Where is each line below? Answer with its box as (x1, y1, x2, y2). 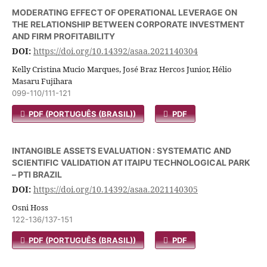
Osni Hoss (12, 202, 48, 213)
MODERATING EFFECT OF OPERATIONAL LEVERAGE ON (12, 7, 237, 17)
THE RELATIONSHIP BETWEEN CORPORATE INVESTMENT (12, 19, 244, 29)
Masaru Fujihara (12, 76, 72, 86)
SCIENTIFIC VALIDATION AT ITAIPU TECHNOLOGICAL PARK (12, 157, 250, 167)
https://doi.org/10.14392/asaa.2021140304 (33, 45, 198, 57)
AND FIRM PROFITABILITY (12, 31, 115, 41)
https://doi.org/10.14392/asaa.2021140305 (33, 184, 198, 195)
